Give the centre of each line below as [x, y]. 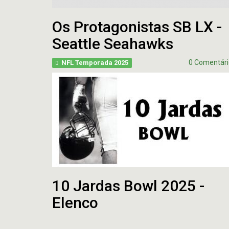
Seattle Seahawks [113, 44]
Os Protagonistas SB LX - [137, 27]
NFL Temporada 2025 [95, 63]
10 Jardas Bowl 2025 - [128, 186]
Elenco [75, 203]
